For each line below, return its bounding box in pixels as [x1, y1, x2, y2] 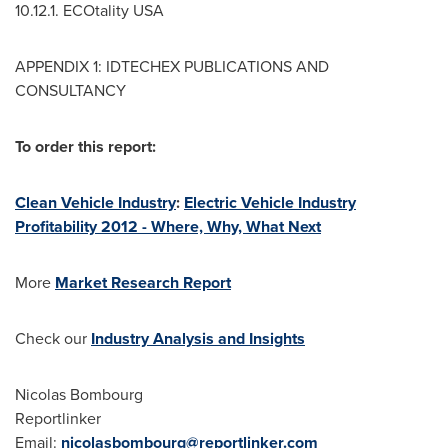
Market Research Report [55, 271, 231, 294]
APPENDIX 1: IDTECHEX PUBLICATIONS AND [15, 55, 329, 78]
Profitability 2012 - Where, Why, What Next [15, 215, 321, 238]
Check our [15, 327, 91, 350]
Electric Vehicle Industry [184, 191, 356, 214]
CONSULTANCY [15, 79, 126, 102]
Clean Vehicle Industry [15, 191, 176, 214]
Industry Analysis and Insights [91, 327, 305, 350]
